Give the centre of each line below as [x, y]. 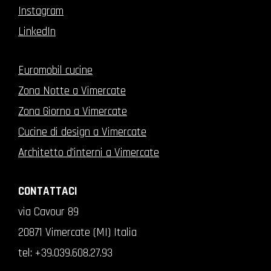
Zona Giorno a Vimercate [73, 111]
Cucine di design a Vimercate [82, 132]
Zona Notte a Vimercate [72, 91]
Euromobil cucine [55, 70]
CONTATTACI [48, 191]
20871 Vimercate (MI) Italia [77, 232]
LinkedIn [37, 31]
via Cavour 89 [48, 212]
